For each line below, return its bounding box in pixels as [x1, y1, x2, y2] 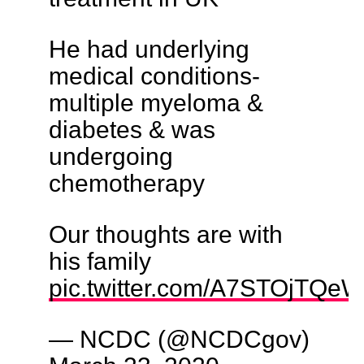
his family [48, 247, 151, 275]
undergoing [48, 142, 173, 171]
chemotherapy [48, 169, 205, 197]
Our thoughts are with [48, 220, 283, 249]
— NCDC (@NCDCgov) [48, 325, 310, 353]
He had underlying [48, 35, 249, 63]
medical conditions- [48, 62, 260, 90]
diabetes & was [48, 115, 215, 144]
